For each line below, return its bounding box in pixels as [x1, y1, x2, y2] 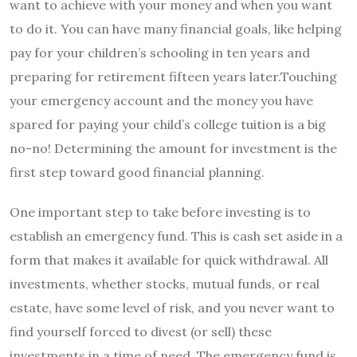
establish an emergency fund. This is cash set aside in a [10, 227, 343, 244]
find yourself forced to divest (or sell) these [10, 323, 272, 339]
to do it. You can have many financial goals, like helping [10, 20, 342, 37]
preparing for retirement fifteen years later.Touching [10, 68, 337, 84]
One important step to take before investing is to [10, 203, 311, 220]
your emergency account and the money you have [10, 92, 313, 108]
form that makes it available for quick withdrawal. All [10, 251, 328, 268]
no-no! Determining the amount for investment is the [10, 139, 337, 156]
